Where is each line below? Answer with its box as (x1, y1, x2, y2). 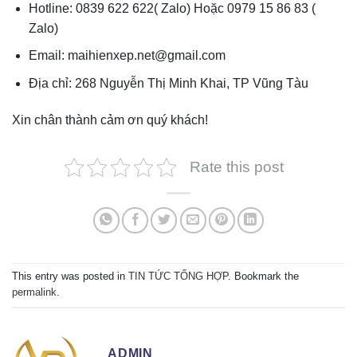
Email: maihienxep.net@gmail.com (28, 49, 226, 63)
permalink (12, 286, 57, 299)
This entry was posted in (12, 270, 128, 283)
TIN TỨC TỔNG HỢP (128, 270, 228, 283)
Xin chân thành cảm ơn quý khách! (12, 112, 208, 127)
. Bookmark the (228, 270, 299, 283)
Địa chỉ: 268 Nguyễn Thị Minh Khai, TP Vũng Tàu (28, 76, 308, 91)
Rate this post (189, 158, 284, 175)
